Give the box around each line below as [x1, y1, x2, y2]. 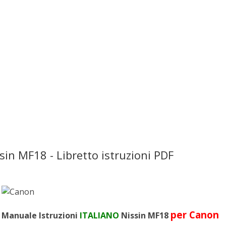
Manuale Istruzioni [2, 210, 80, 221]
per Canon [171, 208, 219, 221]
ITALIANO [80, 210, 120, 221]
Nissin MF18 [119, 210, 171, 221]
